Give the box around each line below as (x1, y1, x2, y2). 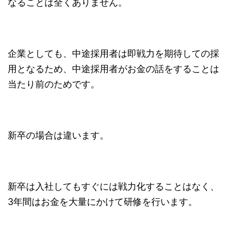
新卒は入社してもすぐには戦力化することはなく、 (8, 180, 219, 192)
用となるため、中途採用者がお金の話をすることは (8, 63, 219, 74)
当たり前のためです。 (8, 78, 100, 89)
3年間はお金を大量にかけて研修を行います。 (8, 196, 197, 207)
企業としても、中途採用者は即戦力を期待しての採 (8, 48, 219, 59)
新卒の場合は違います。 (8, 129, 109, 141)
